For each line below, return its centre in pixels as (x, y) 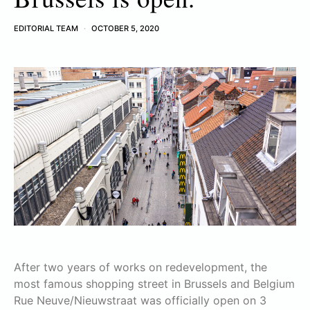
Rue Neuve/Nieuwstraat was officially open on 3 (140, 300)
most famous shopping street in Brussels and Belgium (154, 283)
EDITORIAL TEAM (46, 28)
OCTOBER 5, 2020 (125, 28)
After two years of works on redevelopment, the (140, 267)
